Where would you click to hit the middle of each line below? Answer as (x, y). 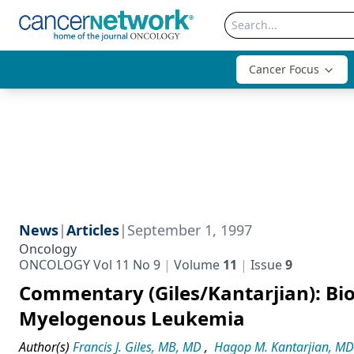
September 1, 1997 (190, 230)
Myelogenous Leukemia (132, 318)
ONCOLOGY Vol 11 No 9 (90, 265)
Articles (93, 230)
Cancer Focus (284, 69)
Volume (197, 265)
